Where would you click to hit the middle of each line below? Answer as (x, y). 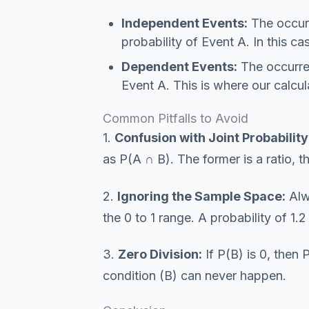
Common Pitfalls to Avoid (175, 118)
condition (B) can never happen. (194, 276)
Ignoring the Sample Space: (201, 196)
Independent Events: (184, 23)
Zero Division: (160, 254)
